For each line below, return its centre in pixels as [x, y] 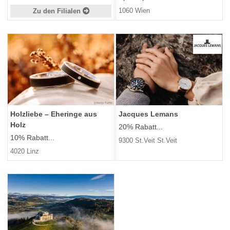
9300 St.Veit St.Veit [148, 140]
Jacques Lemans [148, 114]
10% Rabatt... [32, 137]
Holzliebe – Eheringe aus [54, 114]
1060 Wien [134, 11]
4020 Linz [25, 151]
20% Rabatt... [141, 127]
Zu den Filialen [57, 11]
